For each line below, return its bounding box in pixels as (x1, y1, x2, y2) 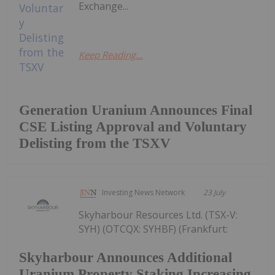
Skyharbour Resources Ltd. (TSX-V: (79, 208, 238, 222)
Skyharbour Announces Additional (19, 249, 232, 265)
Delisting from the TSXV (19, 136, 171, 152)
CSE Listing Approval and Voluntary (19, 119, 247, 135)
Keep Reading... (79, 48, 144, 61)
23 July (203, 187, 226, 198)
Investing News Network (102, 187, 185, 198)
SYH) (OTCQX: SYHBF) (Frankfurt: (79, 222, 228, 236)
